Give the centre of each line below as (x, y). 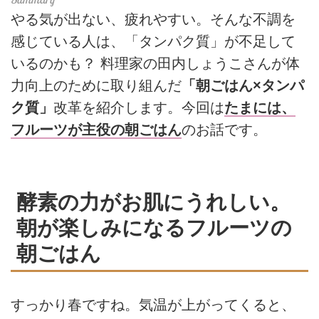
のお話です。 (224, 129)
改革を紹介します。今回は (139, 107)
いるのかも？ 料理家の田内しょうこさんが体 (155, 63)
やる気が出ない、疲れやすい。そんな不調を (153, 19)
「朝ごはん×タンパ (243, 85)
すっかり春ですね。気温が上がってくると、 (153, 304)
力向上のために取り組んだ (96, 85)
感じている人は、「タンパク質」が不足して (153, 41)
